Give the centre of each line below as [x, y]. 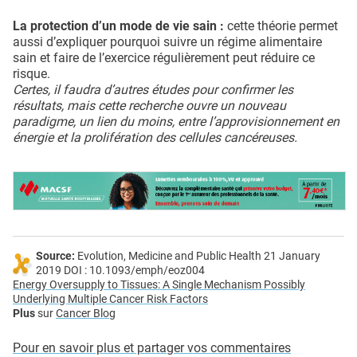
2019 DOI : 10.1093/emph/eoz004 [120, 270]
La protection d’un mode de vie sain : [118, 25]
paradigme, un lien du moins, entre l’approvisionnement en [176, 121]
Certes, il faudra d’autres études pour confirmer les [153, 89]
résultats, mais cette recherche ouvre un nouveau [149, 105]
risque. [31, 73]
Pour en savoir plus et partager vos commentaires [152, 347]
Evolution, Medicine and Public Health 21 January [198, 256]
